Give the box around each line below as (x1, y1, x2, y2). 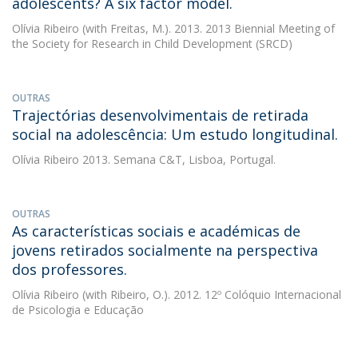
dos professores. (12, 260, 127, 279)
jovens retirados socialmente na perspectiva (12, 241, 318, 260)
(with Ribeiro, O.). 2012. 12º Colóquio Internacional (79, 287, 341, 302)
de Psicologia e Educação (12, 302, 144, 317)
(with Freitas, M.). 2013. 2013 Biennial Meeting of (79, 21, 335, 36)
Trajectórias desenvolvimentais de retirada (12, 105, 308, 125)
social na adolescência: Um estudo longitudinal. (12, 125, 338, 144)
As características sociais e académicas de (12, 221, 300, 241)
